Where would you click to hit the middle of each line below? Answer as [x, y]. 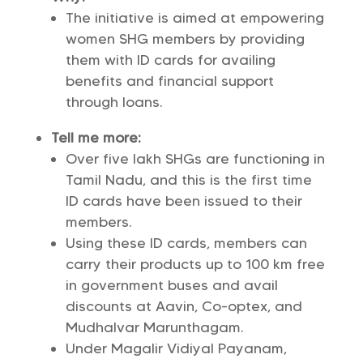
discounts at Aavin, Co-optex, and [184, 306]
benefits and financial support [169, 81]
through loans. [114, 102]
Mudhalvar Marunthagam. [154, 327]
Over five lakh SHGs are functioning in [195, 159]
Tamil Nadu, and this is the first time [188, 180]
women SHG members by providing [185, 39]
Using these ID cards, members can [186, 243]
